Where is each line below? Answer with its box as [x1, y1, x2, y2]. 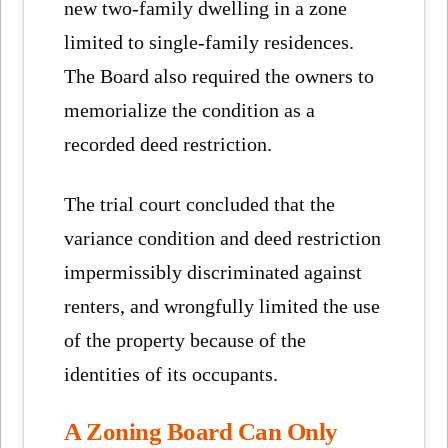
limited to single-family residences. [64, 31, 355, 54]
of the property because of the [64, 329, 307, 352]
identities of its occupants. [64, 363, 279, 386]
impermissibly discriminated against [64, 261, 363, 284]
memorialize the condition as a [64, 99, 316, 122]
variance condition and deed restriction [64, 227, 382, 250]
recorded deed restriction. [64, 133, 273, 156]
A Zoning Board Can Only [64, 416, 338, 445]
